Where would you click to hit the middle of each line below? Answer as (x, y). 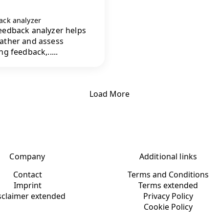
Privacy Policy (168, 196)
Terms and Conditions (168, 175)
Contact (27, 175)
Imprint (27, 186)
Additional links (168, 157)
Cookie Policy (168, 207)
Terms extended (168, 186)
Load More (109, 94)
